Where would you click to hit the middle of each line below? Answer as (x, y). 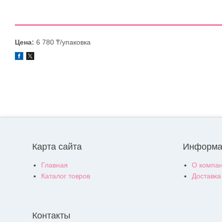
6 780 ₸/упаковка (62, 42)
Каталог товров (66, 176)
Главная (55, 165)
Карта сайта (57, 147)
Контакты (51, 216)
